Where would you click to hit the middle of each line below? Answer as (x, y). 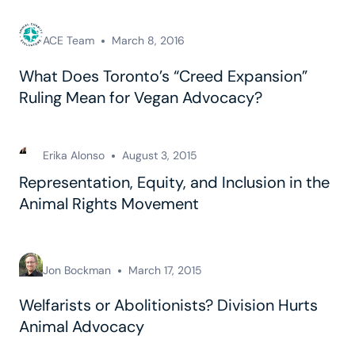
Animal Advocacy (82, 327)
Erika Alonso (74, 156)
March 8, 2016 (148, 41)
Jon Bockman (77, 271)
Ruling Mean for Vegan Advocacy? (141, 97)
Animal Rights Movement (109, 204)
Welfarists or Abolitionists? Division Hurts (168, 305)
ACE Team (69, 41)
